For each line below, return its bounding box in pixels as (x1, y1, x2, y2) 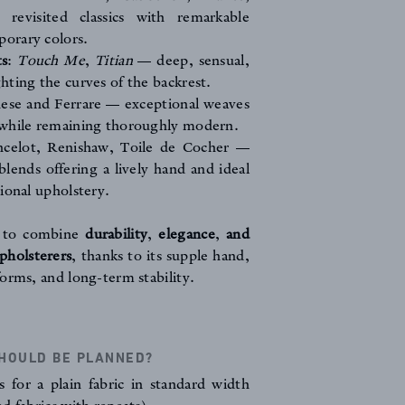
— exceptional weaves (101, 96, 250, 113)
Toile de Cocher (120, 139, 230, 156)
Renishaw (47, 139, 109, 156)
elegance (158, 226, 215, 243)
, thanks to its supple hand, (71, 248, 250, 265)
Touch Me (17, 52, 86, 70)
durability (85, 226, 148, 243)
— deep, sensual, (132, 52, 250, 70)
